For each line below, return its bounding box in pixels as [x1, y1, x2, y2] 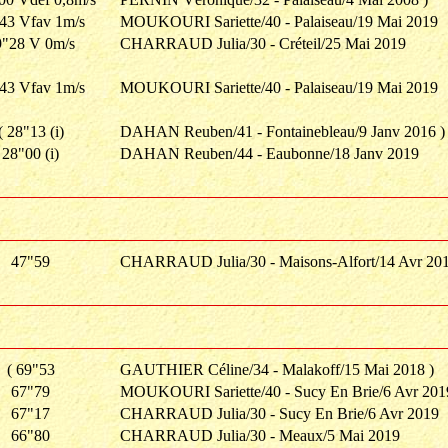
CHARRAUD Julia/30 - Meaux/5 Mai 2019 [120, 427, 400, 444]
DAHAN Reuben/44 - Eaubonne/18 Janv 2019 [120, 145, 419, 162]
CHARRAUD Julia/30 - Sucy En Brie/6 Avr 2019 [120, 405, 439, 422]
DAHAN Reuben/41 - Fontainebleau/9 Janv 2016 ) [120, 123, 445, 140]
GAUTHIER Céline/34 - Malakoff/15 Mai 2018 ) [120, 361, 434, 378]
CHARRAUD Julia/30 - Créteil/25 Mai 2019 [120, 35, 406, 52]
